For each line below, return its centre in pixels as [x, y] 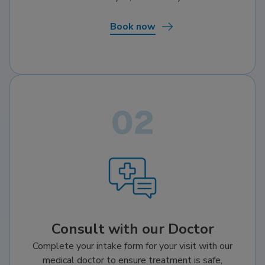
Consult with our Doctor [132, 229]
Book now [132, 26]
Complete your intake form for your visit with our [132, 246]
